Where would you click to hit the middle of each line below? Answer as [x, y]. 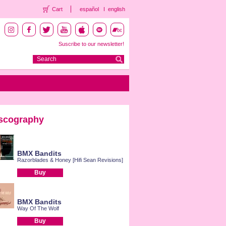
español [89, 9]
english [116, 9]
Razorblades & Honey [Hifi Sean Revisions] [70, 160]
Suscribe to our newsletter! [91, 44]
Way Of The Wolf [38, 208]
